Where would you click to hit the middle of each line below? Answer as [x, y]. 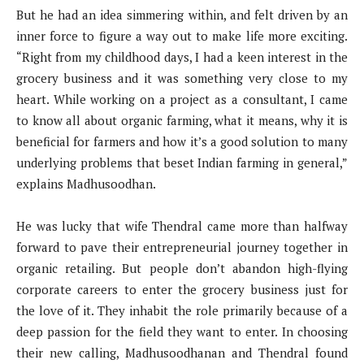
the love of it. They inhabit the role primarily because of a [182, 310]
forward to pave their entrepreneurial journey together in [182, 247]
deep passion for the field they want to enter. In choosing [182, 331]
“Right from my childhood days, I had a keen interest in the [182, 56]
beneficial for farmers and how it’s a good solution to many [182, 141]
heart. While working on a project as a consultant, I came [182, 99]
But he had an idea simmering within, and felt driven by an [182, 14]
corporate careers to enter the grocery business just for [182, 289]
